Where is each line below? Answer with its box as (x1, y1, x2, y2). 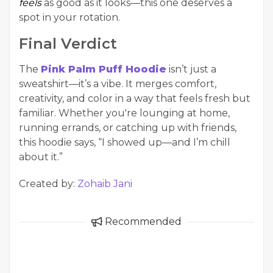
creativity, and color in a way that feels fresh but (19, 93, 250, 104)
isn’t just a (166, 63, 216, 75)
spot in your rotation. (19, 12, 120, 23)
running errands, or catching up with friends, (19, 122, 236, 133)
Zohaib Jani (77, 178, 132, 190)
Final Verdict (19, 35, 117, 52)
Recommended (102, 216, 182, 227)
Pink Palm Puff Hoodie (41, 63, 166, 75)
